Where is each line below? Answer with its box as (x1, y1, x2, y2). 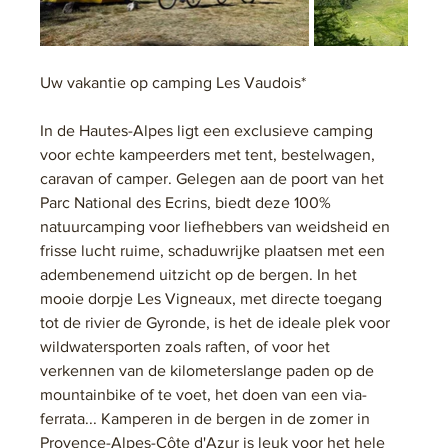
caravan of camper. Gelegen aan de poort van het (40, 169, 389, 187)
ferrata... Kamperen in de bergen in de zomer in (40, 409, 375, 427)
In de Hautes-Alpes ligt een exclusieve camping (40, 121, 378, 139)
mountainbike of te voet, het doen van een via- (40, 385, 368, 403)
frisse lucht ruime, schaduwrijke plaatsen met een (40, 241, 390, 259)
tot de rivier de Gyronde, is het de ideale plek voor (40, 313, 395, 331)
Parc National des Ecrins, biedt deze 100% (40, 193, 336, 211)
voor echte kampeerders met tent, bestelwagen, (40, 145, 380, 163)
